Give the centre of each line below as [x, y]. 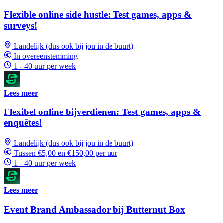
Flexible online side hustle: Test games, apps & [98, 14]
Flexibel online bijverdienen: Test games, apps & [102, 112]
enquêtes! [23, 123]
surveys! [21, 25]
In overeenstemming [46, 56]
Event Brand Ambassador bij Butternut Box [95, 209]
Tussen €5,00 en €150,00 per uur [66, 153]
